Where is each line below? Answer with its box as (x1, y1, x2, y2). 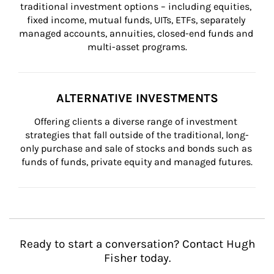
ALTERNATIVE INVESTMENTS (56, 91, 218, 105)
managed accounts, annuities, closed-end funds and (18, 28, 256, 39)
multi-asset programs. (87, 41, 187, 53)
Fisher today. (103, 251, 171, 265)
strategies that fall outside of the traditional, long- (25, 129, 249, 141)
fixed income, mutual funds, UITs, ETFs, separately (26, 14, 248, 26)
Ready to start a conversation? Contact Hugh (19, 237, 255, 251)
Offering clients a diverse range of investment (34, 116, 240, 127)
